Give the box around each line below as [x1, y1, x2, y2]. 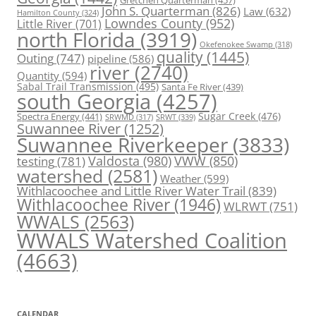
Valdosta [88, 152, 140, 170]
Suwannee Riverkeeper [17, 131, 228, 159]
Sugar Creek [198, 110, 255, 123]
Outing [17, 50, 54, 67]
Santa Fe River [162, 80, 221, 94]
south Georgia [17, 87, 151, 116]
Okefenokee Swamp [200, 39, 273, 50]
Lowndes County [104, 14, 202, 32]
